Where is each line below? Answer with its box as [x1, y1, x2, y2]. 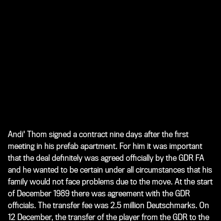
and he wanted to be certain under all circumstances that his [8, 165, 212, 175]
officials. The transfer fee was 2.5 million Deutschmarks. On [8, 200, 209, 210]
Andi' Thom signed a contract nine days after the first [8, 129, 188, 139]
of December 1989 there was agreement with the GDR [8, 188, 190, 198]
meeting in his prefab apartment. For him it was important [8, 141, 202, 151]
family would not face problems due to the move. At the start [8, 177, 213, 186]
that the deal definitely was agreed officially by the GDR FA [8, 153, 204, 163]
